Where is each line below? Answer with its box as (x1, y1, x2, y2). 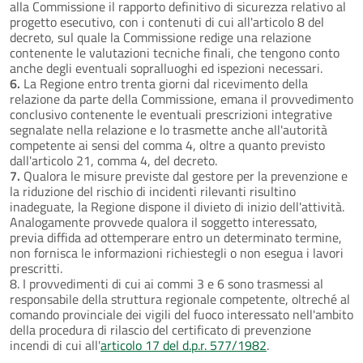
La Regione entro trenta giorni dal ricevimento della (20, 73, 308, 93)
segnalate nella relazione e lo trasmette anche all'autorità (10, 119, 327, 139)
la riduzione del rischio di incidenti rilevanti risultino (10, 181, 296, 201)
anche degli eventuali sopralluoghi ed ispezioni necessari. (10, 58, 322, 78)
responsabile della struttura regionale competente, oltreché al (10, 288, 350, 309)
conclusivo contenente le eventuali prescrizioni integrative (10, 104, 332, 124)
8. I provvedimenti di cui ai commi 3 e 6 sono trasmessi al (10, 273, 323, 293)
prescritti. (10, 258, 62, 278)
